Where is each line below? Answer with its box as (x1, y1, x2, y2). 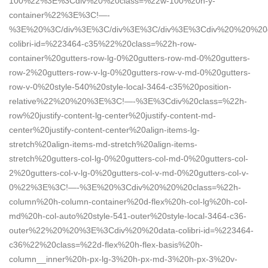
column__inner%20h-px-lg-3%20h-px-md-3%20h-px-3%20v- (9, 254, 237, 264)
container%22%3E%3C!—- (9, 10, 110, 20)
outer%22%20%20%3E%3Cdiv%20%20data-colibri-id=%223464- (9, 225, 254, 235)
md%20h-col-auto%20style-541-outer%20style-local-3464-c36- (9, 211, 246, 221)
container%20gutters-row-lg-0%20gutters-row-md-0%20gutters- (9, 53, 250, 63)
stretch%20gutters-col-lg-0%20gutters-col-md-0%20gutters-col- (9, 153, 248, 163)
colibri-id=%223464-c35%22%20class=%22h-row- (9, 38, 197, 48)
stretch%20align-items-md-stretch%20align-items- (9, 139, 197, 149)
